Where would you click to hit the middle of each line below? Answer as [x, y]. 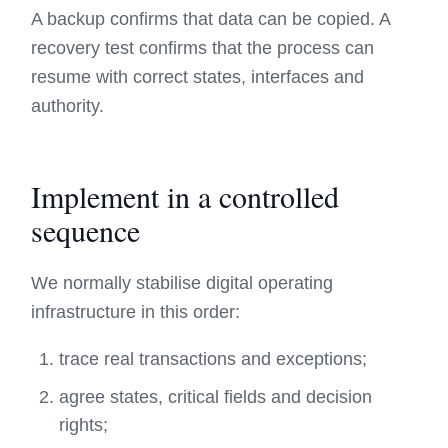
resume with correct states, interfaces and [198, 77]
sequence [86, 230]
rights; [84, 425]
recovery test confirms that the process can [203, 48]
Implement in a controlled [185, 196]
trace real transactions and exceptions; [213, 359]
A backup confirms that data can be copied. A [211, 19]
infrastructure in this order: [136, 312]
